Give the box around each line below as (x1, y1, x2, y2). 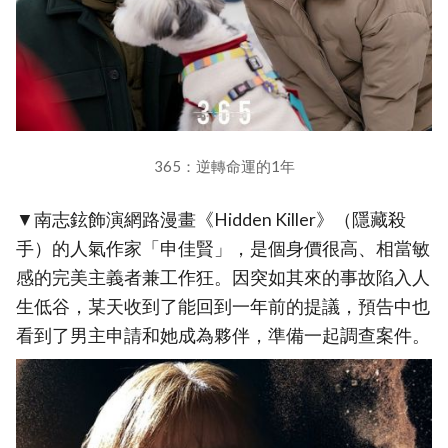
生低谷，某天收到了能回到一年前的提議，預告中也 (16, 296, 430, 318)
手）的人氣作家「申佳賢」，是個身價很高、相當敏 (16, 238, 430, 260)
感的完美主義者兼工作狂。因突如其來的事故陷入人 (16, 267, 430, 289)
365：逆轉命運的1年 (153, 157, 295, 176)
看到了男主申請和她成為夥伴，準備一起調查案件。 (16, 325, 430, 347)
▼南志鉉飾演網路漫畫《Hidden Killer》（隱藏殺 (16, 209, 406, 231)
